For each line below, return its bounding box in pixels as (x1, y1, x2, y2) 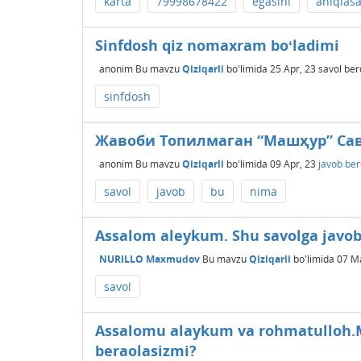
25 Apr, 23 (270, 61, 316, 76)
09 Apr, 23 (270, 156, 316, 171)
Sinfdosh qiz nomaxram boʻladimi (95, 35, 339, 55)
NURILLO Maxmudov (99, 251, 200, 266)
